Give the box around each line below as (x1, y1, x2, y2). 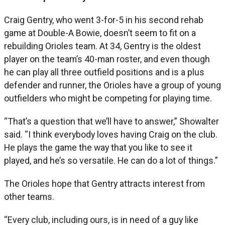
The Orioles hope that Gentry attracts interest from (4, 178, 205, 189)
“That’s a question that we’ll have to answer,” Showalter (4, 116, 219, 127)
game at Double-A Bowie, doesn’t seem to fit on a (4, 27, 196, 38)
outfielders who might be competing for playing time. (4, 92, 212, 103)
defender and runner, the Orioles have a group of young (4, 79, 221, 90)
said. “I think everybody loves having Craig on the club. (4, 129, 217, 140)
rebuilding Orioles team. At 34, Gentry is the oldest (4, 40, 201, 51)
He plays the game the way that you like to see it (4, 142, 192, 153)
